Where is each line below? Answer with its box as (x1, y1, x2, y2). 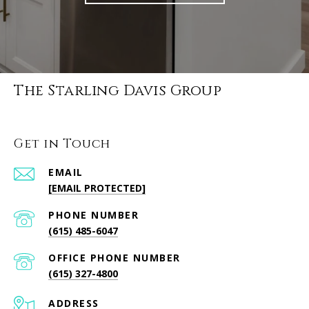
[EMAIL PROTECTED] (48, 181, 146, 195)
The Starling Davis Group (14, 81, 221, 101)
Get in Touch (14, 135, 110, 153)
